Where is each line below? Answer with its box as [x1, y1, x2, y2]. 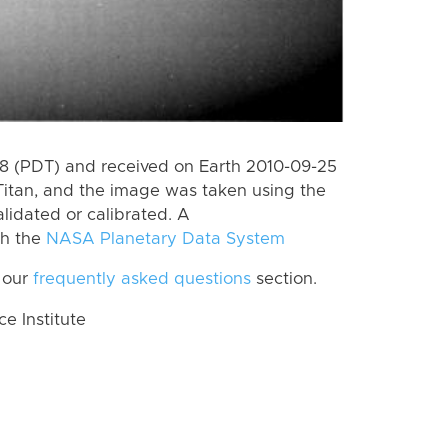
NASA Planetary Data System [46, 230, 285, 247]
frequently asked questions [33, 271, 251, 288]
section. [251, 271, 317, 288]
